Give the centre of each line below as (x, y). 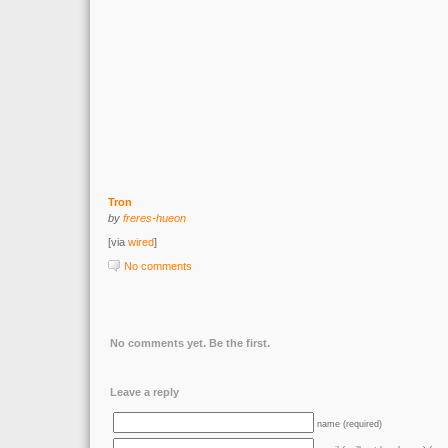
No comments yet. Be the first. (190, 343)
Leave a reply (144, 392)
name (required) (349, 424)
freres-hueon (154, 218)
